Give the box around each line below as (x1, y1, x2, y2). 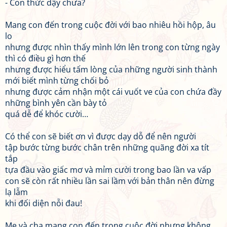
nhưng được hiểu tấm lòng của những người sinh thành (5, 64, 217, 75)
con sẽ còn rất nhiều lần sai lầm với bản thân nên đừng (5, 175, 214, 186)
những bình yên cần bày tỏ (5, 97, 107, 108)
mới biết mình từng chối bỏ (5, 75, 109, 86)
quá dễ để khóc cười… (5, 108, 88, 120)
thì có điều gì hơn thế (5, 53, 86, 64)
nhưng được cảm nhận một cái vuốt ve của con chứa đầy (5, 86, 221, 97)
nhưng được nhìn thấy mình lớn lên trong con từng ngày (5, 42, 220, 53)
